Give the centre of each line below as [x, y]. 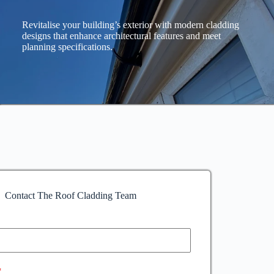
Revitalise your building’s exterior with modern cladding [131, 24]
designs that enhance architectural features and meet [121, 35]
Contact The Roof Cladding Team [70, 196]
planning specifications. [67, 46]
